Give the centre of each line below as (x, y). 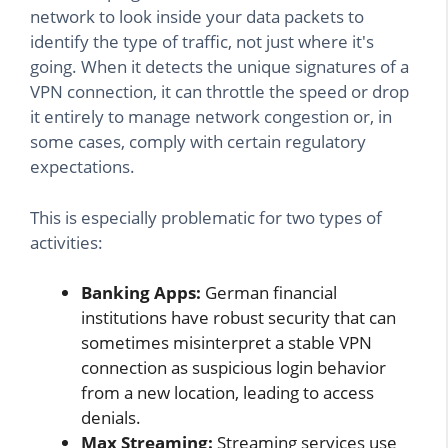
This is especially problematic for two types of (206, 217)
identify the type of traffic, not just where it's (202, 42)
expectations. (82, 167)
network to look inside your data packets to (197, 17)
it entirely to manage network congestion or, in (211, 117)
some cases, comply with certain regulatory (198, 142)
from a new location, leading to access (227, 393)
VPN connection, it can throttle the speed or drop (219, 92)
